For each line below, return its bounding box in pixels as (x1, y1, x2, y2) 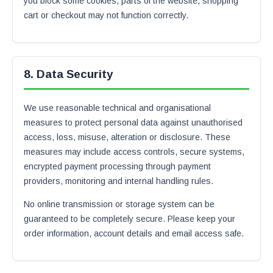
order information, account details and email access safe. (24, 229, 244, 238)
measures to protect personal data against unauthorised (24, 118, 243, 127)
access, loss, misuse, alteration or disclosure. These (24, 132, 230, 142)
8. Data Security (24, 68, 113, 80)
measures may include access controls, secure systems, (24, 147, 244, 157)
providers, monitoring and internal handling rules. (24, 176, 213, 186)
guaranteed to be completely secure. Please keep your (24, 214, 235, 224)
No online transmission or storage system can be (24, 199, 214, 209)
